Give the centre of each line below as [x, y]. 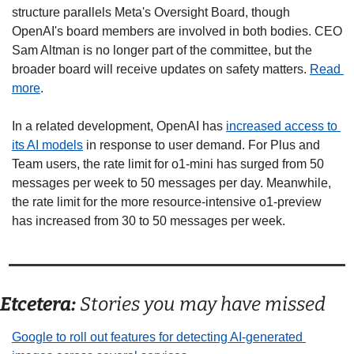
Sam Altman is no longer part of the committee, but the [162, 50]
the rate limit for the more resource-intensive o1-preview [167, 201]
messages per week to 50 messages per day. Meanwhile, [171, 183]
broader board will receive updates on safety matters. [161, 69]
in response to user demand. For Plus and [201, 145]
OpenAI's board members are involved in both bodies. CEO [177, 31]
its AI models [47, 145]
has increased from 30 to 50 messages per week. [150, 220]
